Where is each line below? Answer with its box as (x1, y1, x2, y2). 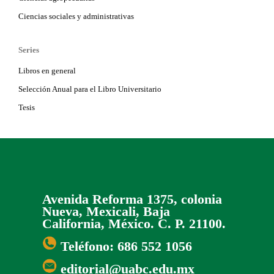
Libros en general (18, 65, 76, 75)
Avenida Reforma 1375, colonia (42, 191, 223, 207)
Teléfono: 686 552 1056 (57, 238, 193, 254)
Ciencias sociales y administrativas (18, 11, 134, 21)
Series (18, 45, 39, 54)
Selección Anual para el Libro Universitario (18, 84, 161, 94)
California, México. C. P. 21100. (42, 215, 226, 231)
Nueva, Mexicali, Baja (42, 203, 171, 219)
